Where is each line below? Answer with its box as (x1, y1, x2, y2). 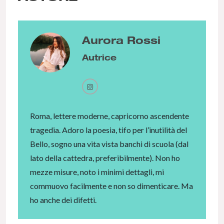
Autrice (82, 52, 116, 63)
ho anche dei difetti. (30, 195, 96, 205)
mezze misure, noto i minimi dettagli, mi (30, 167, 164, 177)
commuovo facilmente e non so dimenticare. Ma (30, 181, 193, 191)
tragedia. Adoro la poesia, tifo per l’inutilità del (30, 125, 187, 135)
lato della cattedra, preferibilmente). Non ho (30, 153, 180, 163)
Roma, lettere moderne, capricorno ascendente (30, 111, 189, 121)
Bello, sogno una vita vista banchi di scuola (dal (30, 139, 188, 149)
